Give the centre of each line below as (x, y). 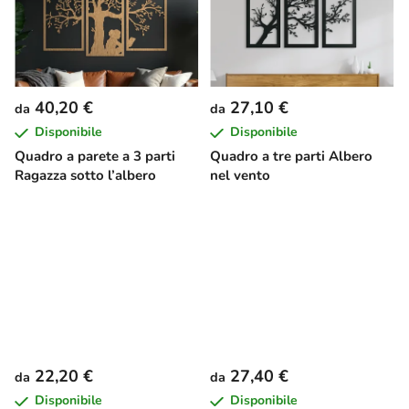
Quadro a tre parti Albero (291, 156)
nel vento (240, 175)
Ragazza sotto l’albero (85, 175)
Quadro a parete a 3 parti (95, 156)
